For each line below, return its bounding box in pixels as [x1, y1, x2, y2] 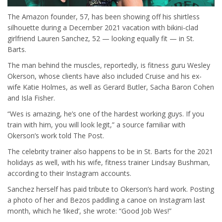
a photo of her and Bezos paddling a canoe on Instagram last [7, 195, 205, 205]
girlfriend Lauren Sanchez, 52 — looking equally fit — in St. [7, 33, 194, 43]
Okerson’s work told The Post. [7, 130, 104, 140]
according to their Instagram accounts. [7, 168, 131, 178]
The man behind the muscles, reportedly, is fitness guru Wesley [7, 60, 210, 70]
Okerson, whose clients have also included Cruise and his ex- [7, 71, 202, 81]
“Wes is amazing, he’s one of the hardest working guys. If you [7, 109, 204, 118]
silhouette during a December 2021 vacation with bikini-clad [7, 22, 198, 32]
